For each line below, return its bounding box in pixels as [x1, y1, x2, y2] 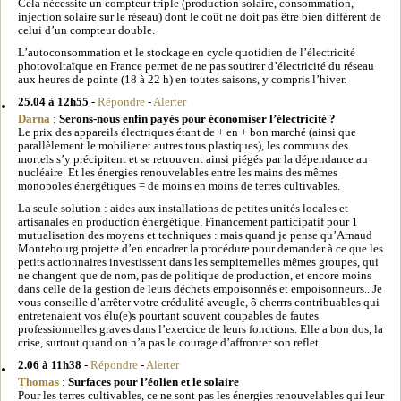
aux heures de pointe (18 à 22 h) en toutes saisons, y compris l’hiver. [18, 73, 346, 86]
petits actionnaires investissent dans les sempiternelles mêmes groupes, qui [18, 255, 379, 269]
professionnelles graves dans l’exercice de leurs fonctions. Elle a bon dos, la [18, 322, 383, 336]
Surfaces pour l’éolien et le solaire [68, 375, 239, 388]
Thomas [18, 375, 59, 388]
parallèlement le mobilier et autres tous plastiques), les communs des [18, 139, 348, 152]
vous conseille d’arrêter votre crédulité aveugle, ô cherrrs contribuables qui [18, 295, 380, 309]
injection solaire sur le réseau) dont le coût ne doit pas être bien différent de [18, 10, 381, 23]
